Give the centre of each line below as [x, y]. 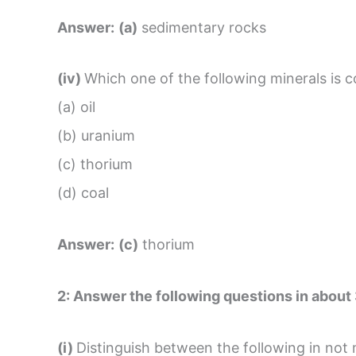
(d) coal [83, 193]
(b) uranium [98, 136]
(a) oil [76, 107]
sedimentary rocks [202, 27]
